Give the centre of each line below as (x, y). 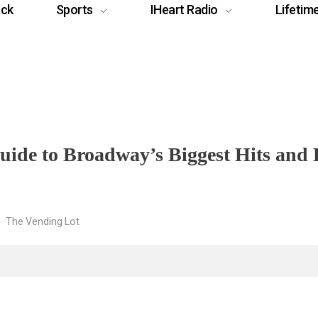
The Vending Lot (43, 221)
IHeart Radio (184, 10)
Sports (74, 10)
